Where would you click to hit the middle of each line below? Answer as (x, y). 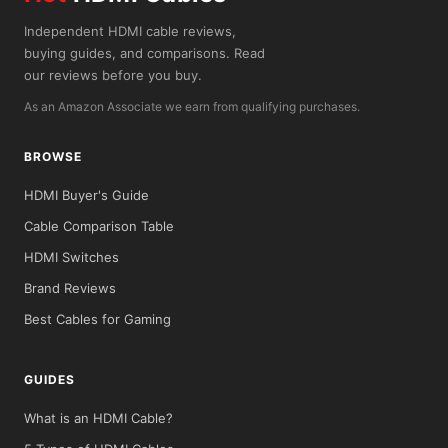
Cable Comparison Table (99, 225)
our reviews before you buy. (113, 74)
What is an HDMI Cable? (98, 417)
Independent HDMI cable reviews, (130, 30)
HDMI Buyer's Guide (86, 194)
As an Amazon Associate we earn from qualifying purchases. (192, 106)
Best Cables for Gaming (97, 318)
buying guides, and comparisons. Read (144, 52)
